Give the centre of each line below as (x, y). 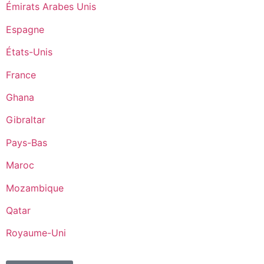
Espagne (25, 29)
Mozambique (35, 188)
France (21, 75)
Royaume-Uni (36, 233)
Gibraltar (26, 120)
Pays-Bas (27, 142)
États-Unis (29, 52)
